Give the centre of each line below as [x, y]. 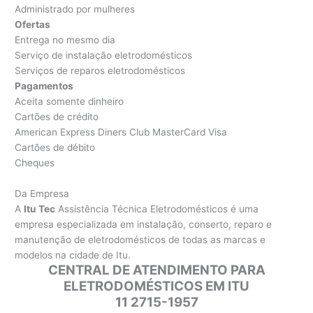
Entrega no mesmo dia [65, 39]
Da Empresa [42, 193]
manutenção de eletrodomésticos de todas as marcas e [140, 239]
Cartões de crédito [57, 116]
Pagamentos [44, 86]
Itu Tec [40, 209]
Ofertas [33, 24]
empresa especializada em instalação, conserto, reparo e [144, 224]
